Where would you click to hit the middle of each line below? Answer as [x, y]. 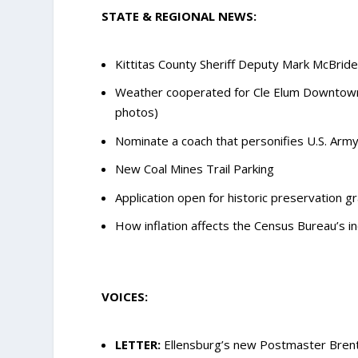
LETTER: [138, 344]
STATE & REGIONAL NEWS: [179, 16]
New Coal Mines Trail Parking [195, 169]
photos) [137, 112]
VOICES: [125, 297]
